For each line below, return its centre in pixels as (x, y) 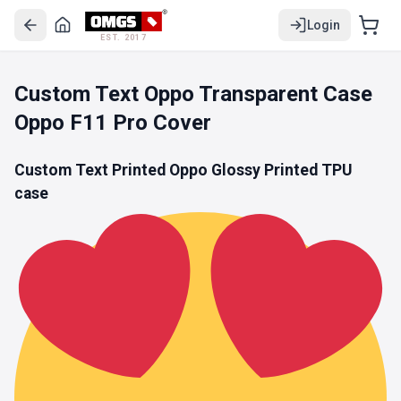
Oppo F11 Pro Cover (113, 123)
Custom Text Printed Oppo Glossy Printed (166, 170)
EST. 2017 (124, 37)
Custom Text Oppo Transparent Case (193, 94)
